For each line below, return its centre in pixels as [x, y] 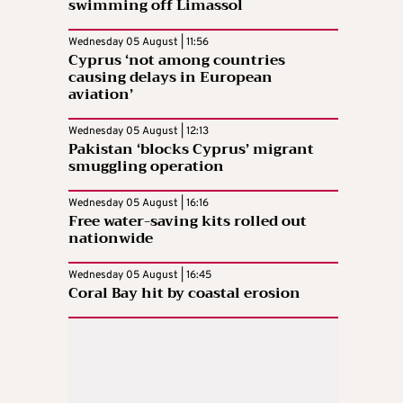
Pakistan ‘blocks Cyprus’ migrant [191, 149]
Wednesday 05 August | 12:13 [139, 131]
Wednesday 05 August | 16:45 [140, 275]
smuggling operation [146, 166]
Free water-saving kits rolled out [188, 221]
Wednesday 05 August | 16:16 [139, 203]
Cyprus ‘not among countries [177, 60]
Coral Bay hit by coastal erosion [184, 293]
